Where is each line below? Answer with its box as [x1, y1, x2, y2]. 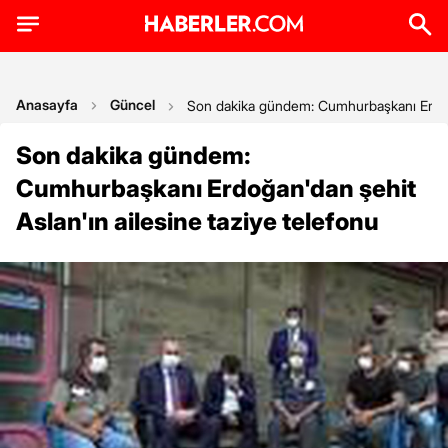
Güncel [110, 96, 155, 113]
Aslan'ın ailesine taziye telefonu [16, 207, 379, 236]
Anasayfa [16, 96, 78, 113]
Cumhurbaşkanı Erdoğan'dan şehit [16, 174, 416, 203]
